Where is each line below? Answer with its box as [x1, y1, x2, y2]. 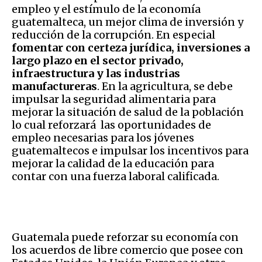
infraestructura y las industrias [12, 66, 180, 80]
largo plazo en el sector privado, [12, 53, 184, 67]
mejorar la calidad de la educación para [12, 156, 214, 170]
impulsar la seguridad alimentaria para [12, 92, 216, 106]
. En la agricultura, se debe [97, 79, 233, 93]
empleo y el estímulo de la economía [12, 2, 201, 16]
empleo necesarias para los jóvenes [12, 130, 194, 144]
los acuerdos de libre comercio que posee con [12, 243, 243, 257]
